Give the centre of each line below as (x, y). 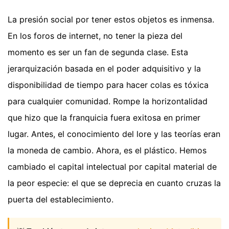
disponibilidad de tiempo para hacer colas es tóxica (108, 85)
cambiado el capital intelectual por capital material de (112, 166)
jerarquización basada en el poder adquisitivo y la (104, 68)
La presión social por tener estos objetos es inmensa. (111, 19)
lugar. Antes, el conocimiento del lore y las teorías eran (114, 134)
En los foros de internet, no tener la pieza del (95, 36)
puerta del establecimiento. (61, 199)
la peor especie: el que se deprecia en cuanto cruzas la (114, 183)
